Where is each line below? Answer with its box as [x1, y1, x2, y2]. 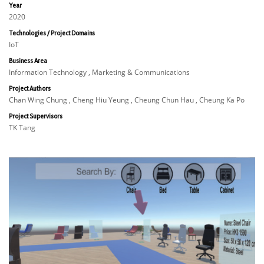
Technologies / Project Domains [9, 28, 95, 37]
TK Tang [9, 123, 35, 133]
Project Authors [9, 84, 51, 93]
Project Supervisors [9, 111, 62, 120]
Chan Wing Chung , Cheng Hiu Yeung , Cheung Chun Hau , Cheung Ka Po [9, 95, 245, 105]
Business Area [9, 56, 47, 65]
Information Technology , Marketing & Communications [9, 67, 190, 77]
